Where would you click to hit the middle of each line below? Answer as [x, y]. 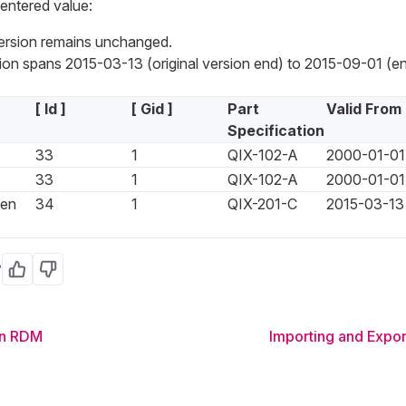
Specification [275, 131]
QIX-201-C [262, 204]
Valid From [363, 109]
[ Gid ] [152, 109]
